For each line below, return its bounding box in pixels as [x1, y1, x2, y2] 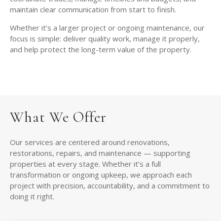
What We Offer [10, 108, 107, 127]
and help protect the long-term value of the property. [10, 44, 191, 55]
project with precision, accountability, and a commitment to [10, 181, 210, 191]
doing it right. [10, 191, 54, 202]
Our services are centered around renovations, [10, 137, 170, 147]
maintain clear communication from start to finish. [10, 4, 176, 15]
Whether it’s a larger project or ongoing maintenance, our [10, 23, 205, 33]
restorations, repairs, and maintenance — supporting [10, 148, 190, 158]
